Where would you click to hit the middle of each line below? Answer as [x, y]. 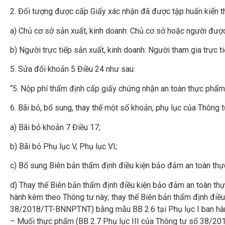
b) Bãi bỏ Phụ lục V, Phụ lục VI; [64, 146]
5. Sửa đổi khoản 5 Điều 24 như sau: [73, 69]
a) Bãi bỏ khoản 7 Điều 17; [55, 127]
